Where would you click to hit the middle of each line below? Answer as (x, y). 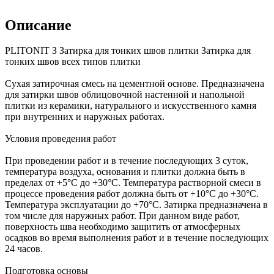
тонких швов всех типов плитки (73, 62)
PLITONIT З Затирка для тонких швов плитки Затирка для (128, 51)
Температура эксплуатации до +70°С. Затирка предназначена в (136, 205)
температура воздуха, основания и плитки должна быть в (125, 172)
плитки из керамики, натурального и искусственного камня (131, 106)
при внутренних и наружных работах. (85, 117)
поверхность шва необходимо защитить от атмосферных (123, 227)
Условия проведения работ (61, 139)
